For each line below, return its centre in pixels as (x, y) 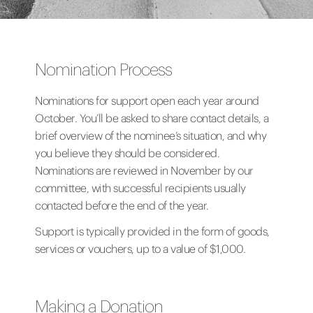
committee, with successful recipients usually (140, 188)
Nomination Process (103, 70)
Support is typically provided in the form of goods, (152, 232)
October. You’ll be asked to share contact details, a (152, 118)
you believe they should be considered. (127, 153)
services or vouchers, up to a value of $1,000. (140, 249)
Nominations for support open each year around (147, 101)
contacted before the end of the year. (122, 206)
